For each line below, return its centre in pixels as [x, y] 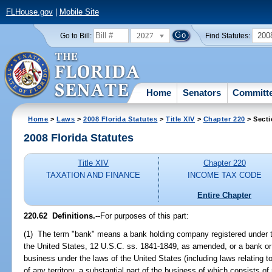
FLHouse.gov [29, 12]
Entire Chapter [225, 195]
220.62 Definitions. [60, 216]
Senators [202, 92]
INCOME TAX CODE [224, 175]
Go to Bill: [76, 36]
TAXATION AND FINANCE [93, 175]
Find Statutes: [228, 36]
